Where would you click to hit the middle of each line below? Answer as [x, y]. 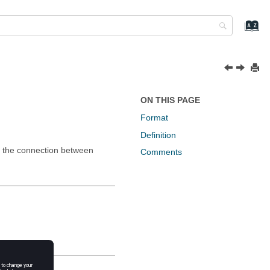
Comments [162, 152]
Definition [159, 135]
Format [155, 117]
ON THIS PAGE [171, 100]
